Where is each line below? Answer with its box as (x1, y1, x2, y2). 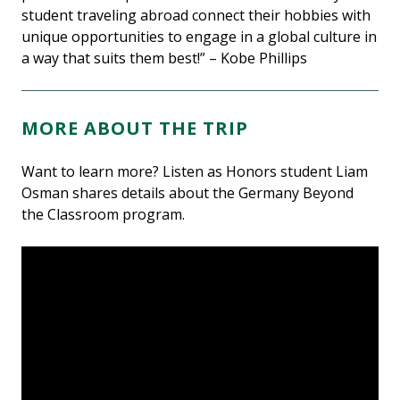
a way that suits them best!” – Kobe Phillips (21, 47, 307, 68)
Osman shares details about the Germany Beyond (21, 182, 354, 203)
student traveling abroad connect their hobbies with (21, 4, 371, 25)
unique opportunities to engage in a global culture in (21, 26, 377, 46)
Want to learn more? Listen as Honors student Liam (21, 161, 368, 181)
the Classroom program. (21, 204, 185, 224)
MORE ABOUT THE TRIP (21, 115, 248, 140)
